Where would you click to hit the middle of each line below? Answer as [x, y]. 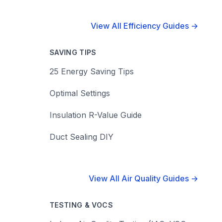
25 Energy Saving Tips [92, 71]
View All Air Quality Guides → [143, 178]
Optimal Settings [80, 93]
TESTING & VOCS [81, 205]
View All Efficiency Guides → [144, 26]
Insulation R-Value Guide [96, 115]
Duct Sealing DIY [82, 137]
